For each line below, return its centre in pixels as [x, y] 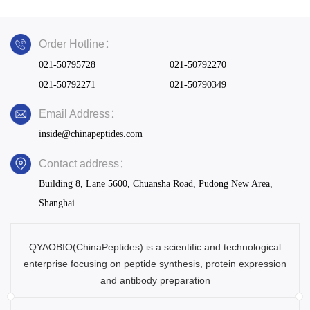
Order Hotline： [77, 44]
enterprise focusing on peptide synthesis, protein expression [155, 263]
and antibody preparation [155, 280]
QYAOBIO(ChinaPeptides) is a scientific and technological [155, 247]
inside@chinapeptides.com [91, 134]
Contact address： [84, 164]
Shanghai [57, 203]
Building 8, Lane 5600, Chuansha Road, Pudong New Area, [156, 184]
